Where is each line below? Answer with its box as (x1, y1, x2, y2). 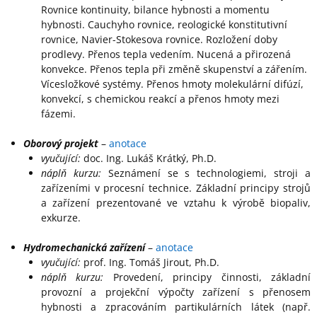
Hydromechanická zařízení (23, 241, 146, 255)
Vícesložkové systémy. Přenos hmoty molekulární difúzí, (40, 77, 304, 91)
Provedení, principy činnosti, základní (103, 270, 311, 284)
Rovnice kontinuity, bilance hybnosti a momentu (40, 3, 270, 17)
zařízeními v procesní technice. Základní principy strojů (40, 181, 311, 195)
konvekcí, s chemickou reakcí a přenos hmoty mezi (40, 92, 279, 106)
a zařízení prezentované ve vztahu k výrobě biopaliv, (40, 196, 311, 210)
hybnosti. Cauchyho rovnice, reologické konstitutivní (40, 18, 287, 32)
